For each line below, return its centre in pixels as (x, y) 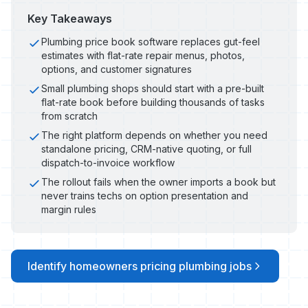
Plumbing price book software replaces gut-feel (151, 42)
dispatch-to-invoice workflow (108, 163)
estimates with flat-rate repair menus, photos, (143, 55)
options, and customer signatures (117, 69)
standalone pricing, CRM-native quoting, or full (146, 149)
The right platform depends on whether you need (154, 135)
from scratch (69, 116)
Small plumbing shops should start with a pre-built (153, 88)
